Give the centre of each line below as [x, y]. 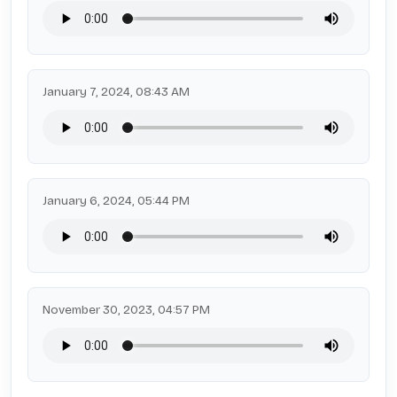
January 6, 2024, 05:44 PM [116, 201]
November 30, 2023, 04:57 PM [126, 310]
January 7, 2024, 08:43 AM [116, 92]
